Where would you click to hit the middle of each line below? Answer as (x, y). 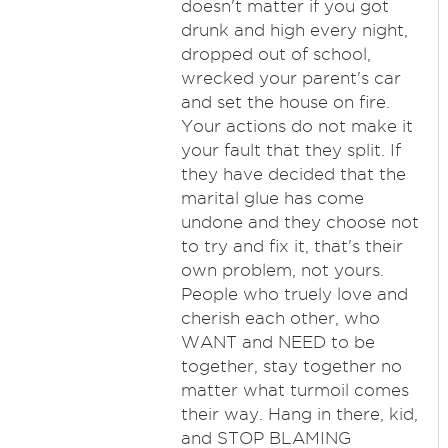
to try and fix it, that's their (291, 246)
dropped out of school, (275, 54)
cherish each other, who (280, 318)
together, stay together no (291, 366)
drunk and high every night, (294, 30)
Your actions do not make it (296, 126)
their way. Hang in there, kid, (299, 414)
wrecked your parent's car (290, 78)
